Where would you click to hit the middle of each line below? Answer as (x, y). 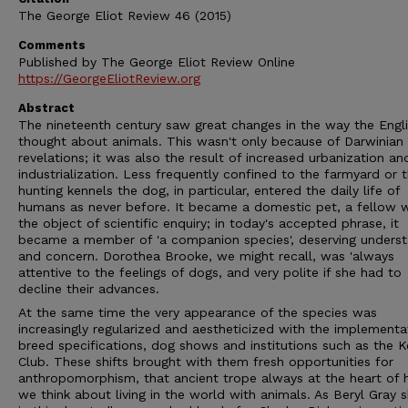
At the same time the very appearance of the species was (198, 312)
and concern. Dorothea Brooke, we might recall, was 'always (206, 256)
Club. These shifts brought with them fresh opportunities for (206, 362)
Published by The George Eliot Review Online (157, 62)
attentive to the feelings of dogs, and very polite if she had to (210, 272)
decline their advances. (89, 289)
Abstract (46, 108)
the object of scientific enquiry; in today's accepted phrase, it (209, 223)
